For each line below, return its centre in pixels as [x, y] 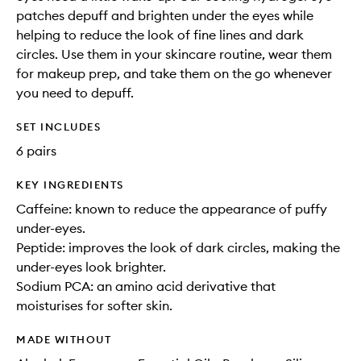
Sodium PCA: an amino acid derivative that [146, 286]
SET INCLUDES [58, 127]
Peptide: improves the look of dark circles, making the [178, 247]
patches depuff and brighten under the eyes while [165, 15]
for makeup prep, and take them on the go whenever [174, 73]
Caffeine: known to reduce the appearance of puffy [172, 209]
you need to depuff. [75, 93]
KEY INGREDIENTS [70, 185]
